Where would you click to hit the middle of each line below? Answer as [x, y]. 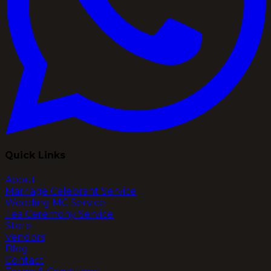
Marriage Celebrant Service [70, 191]
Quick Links [35, 155]
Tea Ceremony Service [59, 214]
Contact [24, 260]
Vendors [25, 237]
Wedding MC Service [55, 203]
